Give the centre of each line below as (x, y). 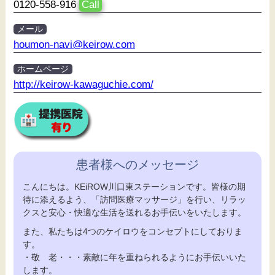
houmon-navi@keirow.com (74, 45)
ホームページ (43, 69)
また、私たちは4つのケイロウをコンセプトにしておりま (132, 232)
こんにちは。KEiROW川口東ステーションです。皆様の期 (134, 187)
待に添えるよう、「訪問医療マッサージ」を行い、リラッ (134, 200)
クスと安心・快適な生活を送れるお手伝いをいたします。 (134, 213)
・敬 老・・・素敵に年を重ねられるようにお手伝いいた (134, 258)
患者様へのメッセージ (137, 165)
